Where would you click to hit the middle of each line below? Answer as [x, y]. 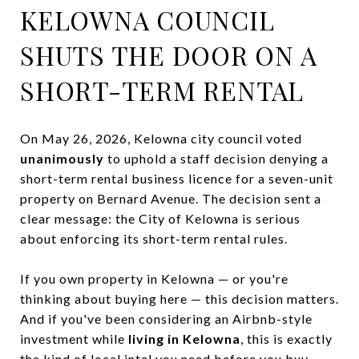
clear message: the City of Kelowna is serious [160, 218]
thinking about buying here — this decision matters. [179, 298]
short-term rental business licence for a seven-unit [177, 178]
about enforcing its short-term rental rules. [154, 238]
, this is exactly [286, 338]
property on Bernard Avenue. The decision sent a [171, 198]
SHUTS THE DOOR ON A [169, 55]
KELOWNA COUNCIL [147, 20]
